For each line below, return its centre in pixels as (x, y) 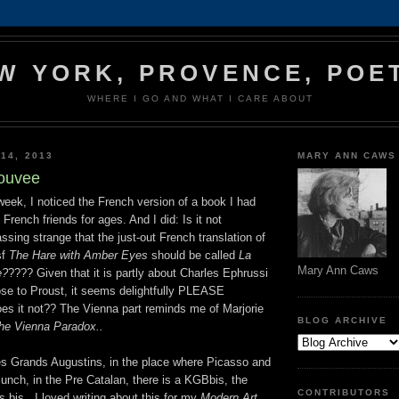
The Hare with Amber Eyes (80, 256)
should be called (195, 256)
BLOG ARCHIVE (343, 321)
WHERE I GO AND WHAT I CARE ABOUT (200, 98)
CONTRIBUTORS (344, 392)
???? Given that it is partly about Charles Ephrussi (138, 273)
